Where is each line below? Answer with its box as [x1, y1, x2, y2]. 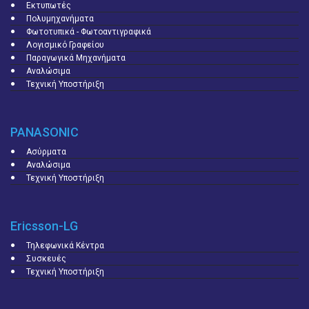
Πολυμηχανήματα [26, 14, 94, 23]
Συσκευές [26, 254, 66, 263]
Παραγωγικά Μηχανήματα [26, 53, 126, 63]
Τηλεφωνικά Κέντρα [26, 241, 104, 250]
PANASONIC [10, 125, 79, 139]
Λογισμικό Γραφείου [26, 40, 104, 50]
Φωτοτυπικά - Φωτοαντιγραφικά [26, 27, 151, 37]
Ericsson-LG [10, 219, 78, 233]
